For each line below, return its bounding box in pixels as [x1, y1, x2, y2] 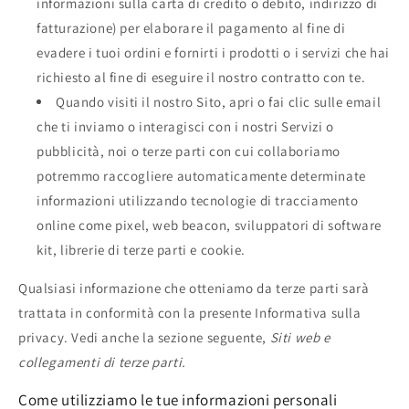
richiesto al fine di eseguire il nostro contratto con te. [37, 68, 366, 86]
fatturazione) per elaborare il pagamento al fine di [37, 18, 346, 37]
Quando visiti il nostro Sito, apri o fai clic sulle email [56, 92, 382, 110]
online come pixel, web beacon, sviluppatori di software [37, 215, 383, 234]
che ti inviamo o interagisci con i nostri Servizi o [37, 117, 334, 135]
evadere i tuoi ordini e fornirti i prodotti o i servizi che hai [37, 43, 390, 61]
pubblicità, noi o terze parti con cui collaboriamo [37, 142, 341, 160]
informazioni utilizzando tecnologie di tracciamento [37, 191, 359, 209]
